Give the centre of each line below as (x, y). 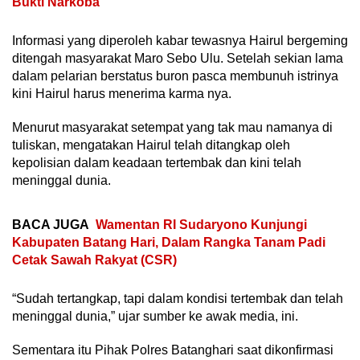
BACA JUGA (51, 224)
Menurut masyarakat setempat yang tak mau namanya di (172, 127)
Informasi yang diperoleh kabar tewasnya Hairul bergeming (180, 40)
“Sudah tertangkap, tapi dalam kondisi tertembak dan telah (178, 298)
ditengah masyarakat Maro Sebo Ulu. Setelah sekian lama (178, 58)
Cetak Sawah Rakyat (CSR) (94, 260)
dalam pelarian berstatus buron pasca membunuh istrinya (175, 76)
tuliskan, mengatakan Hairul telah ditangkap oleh (151, 145)
